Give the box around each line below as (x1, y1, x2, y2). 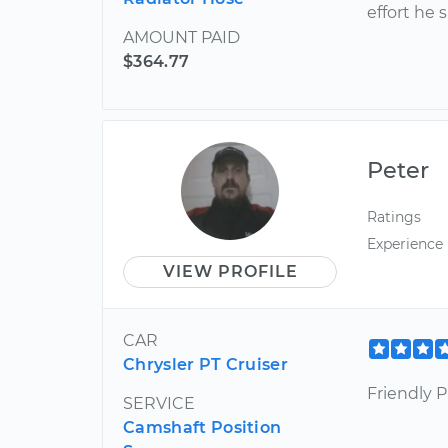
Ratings (367, 207, 422, 226)
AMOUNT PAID (123, 27, 240, 47)
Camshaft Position (123, 417, 282, 437)
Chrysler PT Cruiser (123, 354, 289, 374)
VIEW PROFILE (162, 261, 298, 281)
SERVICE (123, 393, 195, 413)
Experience (367, 234, 444, 253)
